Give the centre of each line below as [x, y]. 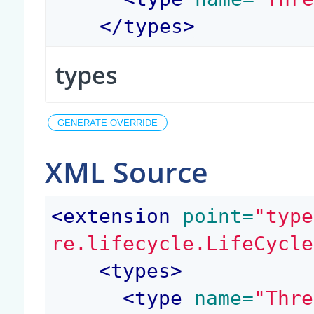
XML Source [127, 172]
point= [212, 217]
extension [117, 217]
